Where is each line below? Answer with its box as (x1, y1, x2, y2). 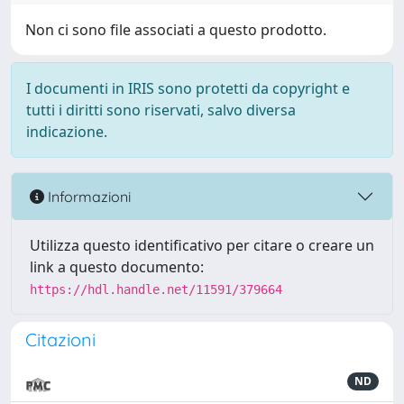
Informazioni (44, 187, 131, 206)
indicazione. (26, 122, 107, 142)
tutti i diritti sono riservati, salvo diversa (26, 100, 296, 120)
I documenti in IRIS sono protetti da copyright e (26, 78, 350, 98)
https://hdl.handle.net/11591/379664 (30, 282, 282, 297)
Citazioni (25, 328, 96, 351)
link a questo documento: (30, 257, 204, 277)
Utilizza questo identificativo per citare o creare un (30, 235, 374, 255)
